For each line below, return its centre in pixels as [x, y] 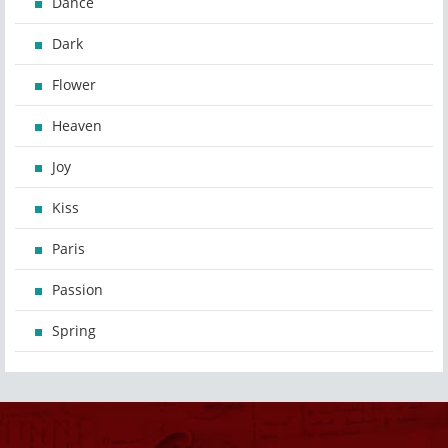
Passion [77, 290]
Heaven [77, 126]
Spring [74, 331]
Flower [74, 85]
